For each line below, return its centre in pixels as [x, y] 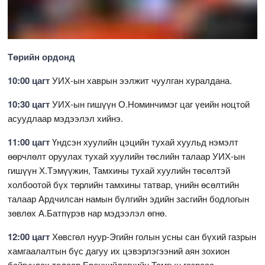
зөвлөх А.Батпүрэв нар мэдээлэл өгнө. [88, 212]
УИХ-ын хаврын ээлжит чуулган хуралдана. [141, 80]
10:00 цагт [29, 80]
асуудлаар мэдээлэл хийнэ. [66, 118]
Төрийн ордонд [42, 56]
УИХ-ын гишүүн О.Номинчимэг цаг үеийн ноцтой [151, 104]
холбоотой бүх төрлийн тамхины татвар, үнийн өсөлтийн [124, 184]
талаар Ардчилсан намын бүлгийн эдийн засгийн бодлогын [129, 198]
